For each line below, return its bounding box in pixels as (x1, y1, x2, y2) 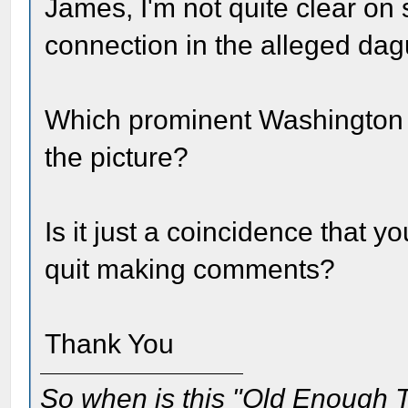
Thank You (45, 329, 175, 359)
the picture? (45, 142, 189, 172)
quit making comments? (45, 254, 336, 284)
